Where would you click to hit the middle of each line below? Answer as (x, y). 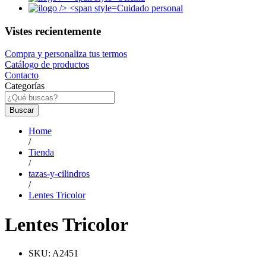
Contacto (22, 75)
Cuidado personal (150, 8)
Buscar (22, 110)
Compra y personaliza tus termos (66, 54)
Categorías (25, 86)
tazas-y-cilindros (59, 174)
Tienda (41, 153)
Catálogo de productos (47, 65)
